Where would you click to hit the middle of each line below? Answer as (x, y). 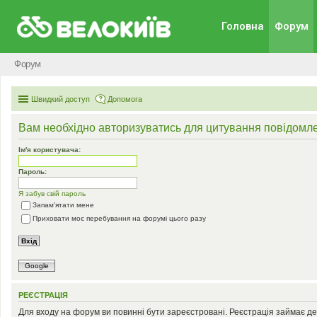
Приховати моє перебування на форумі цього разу (119, 219)
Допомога (125, 99)
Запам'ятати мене (63, 205)
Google (37, 266)
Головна (242, 26)
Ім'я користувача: (50, 150)
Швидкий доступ (60, 99)
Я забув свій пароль (52, 194)
